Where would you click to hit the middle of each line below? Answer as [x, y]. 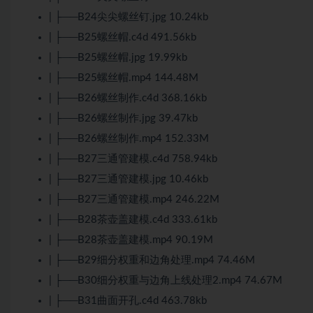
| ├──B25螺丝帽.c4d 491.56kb [123, 37]
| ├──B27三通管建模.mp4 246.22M [134, 199]
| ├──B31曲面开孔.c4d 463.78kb [128, 300]
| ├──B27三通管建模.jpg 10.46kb [129, 179]
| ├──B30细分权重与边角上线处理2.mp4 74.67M [166, 280]
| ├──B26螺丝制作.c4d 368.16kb [128, 98]
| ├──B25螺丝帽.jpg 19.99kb [118, 57]
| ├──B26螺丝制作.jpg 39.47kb [123, 118]
